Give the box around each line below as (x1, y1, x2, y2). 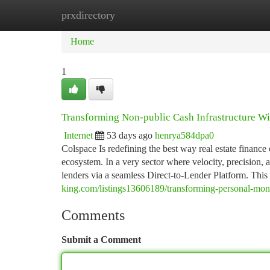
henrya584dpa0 (155, 130, 214, 140)
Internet (64, 130, 93, 140)
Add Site (207, 10, 241, 20)
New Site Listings (121, 10, 189, 20)
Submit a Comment (61, 234, 141, 245)
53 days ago (107, 130, 152, 140)
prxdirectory (61, 9, 115, 21)
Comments (61, 207, 125, 223)
